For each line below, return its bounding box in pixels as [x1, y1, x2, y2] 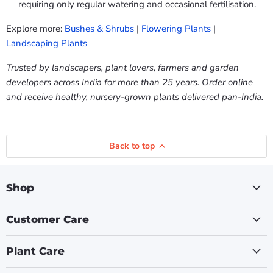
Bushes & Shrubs [65, 22, 134, 35]
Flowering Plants [141, 22, 211, 35]
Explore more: [6, 22, 65, 35]
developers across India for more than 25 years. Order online [6, 76, 253, 88]
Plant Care [6, 244, 65, 257]
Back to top [108, 140, 155, 152]
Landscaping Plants [6, 37, 87, 49]
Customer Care [6, 213, 89, 225]
